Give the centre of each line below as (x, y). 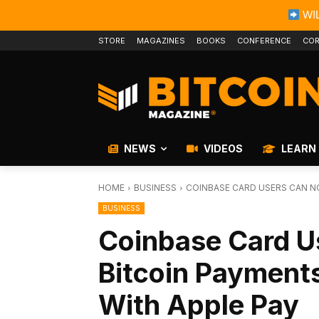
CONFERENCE (264, 41)
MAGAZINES (161, 41)
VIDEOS (222, 149)
